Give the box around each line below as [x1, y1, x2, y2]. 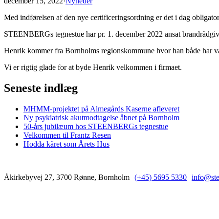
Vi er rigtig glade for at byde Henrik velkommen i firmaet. [4, 63, 182, 71]
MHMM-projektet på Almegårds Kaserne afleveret [23, 104, 179, 113]
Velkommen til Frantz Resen [23, 131, 111, 139]
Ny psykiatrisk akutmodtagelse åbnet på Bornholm [23, 113, 179, 122]
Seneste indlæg [4, 81, 78, 94]
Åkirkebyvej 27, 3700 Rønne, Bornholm [4, 173, 130, 181]
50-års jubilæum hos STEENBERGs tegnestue [23, 122, 168, 131]
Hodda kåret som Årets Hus [23, 139, 109, 148]
